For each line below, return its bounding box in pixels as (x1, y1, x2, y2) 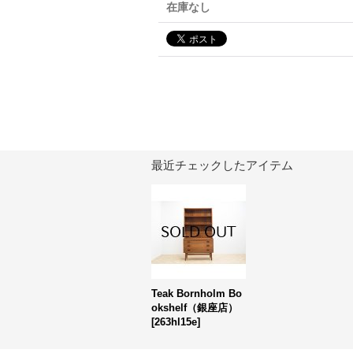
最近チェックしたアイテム (151, 158, 293, 172)
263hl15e (154, 316, 197, 328)
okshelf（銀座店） (151, 302, 238, 314)
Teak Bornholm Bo (151, 288, 242, 299)
